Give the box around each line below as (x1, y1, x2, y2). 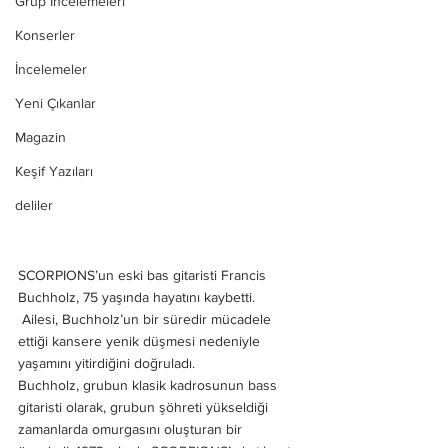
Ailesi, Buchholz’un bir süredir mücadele (18, 310, 275, 327)
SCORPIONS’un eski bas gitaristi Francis (18, 266, 270, 283)
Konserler (15, 27, 75, 43)
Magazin (15, 129, 66, 145)
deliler (15, 197, 53, 213)
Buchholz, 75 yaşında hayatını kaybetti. (18, 288, 259, 305)
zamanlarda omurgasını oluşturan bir (18, 420, 246, 437)
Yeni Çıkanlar (15, 95, 96, 111)
